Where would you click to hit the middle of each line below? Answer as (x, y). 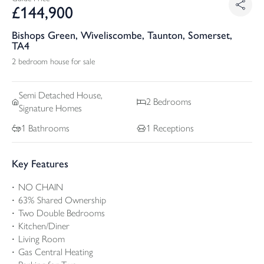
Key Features (40, 164)
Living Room (42, 239)
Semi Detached (46, 95)
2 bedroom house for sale (53, 61)
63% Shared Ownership (62, 200)
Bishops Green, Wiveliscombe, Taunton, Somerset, (122, 35)
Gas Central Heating (56, 252)
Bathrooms (48, 128)
